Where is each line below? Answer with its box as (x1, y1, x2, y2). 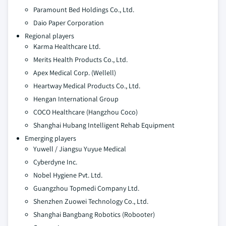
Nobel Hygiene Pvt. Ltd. (33, 170, 102, 180)
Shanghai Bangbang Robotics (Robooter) (33, 209, 155, 219)
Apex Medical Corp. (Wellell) (33, 68, 116, 77)
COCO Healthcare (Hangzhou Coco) (33, 107, 138, 117)
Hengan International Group (33, 94, 119, 103)
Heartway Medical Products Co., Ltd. (33, 81, 140, 90)
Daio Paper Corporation (33, 18, 104, 27)
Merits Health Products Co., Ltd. (33, 54, 128, 64)
